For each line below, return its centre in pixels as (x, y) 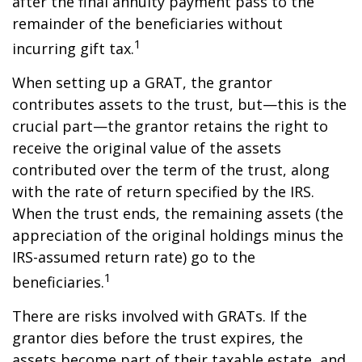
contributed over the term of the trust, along (171, 170)
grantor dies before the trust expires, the (158, 338)
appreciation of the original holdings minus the (178, 235)
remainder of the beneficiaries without (147, 23)
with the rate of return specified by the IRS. (163, 192)
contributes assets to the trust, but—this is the (179, 104)
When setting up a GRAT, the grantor (142, 82)
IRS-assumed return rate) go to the (134, 257)
